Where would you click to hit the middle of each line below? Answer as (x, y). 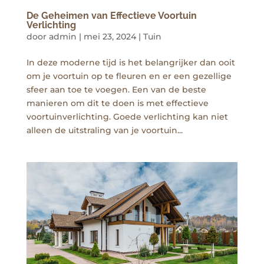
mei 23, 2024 (110, 37)
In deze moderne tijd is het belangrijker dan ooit (131, 63)
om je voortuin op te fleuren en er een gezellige (129, 76)
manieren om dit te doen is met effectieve (118, 103)
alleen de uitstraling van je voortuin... (105, 131)
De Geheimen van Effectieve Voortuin (112, 16)
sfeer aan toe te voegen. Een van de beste (116, 90)
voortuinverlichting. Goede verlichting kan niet (127, 117)
